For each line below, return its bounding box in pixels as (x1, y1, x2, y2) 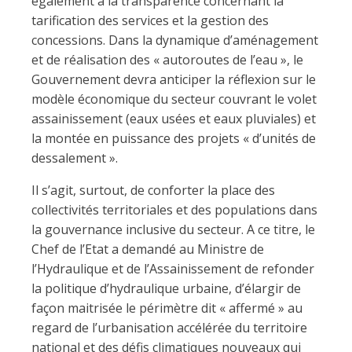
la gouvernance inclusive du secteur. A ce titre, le (31, 221, 315, 238)
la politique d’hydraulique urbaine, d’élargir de (31, 280, 301, 297)
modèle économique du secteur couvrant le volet (31, 90, 317, 108)
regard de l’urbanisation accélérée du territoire (31, 319, 307, 336)
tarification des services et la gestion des (31, 12, 269, 29)
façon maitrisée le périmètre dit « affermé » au (31, 299, 302, 317)
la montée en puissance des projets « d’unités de (31, 130, 316, 147)
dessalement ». (31, 149, 118, 167)
